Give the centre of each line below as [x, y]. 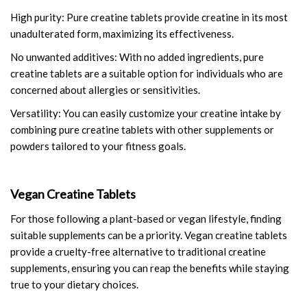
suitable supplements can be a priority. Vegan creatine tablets [149, 235]
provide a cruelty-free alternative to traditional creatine [138, 251]
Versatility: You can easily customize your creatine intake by [146, 113]
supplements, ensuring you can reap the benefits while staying [150, 268]
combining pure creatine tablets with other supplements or [142, 129]
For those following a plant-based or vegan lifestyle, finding [146, 218]
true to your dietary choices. [74, 284]
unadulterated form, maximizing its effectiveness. [122, 33]
